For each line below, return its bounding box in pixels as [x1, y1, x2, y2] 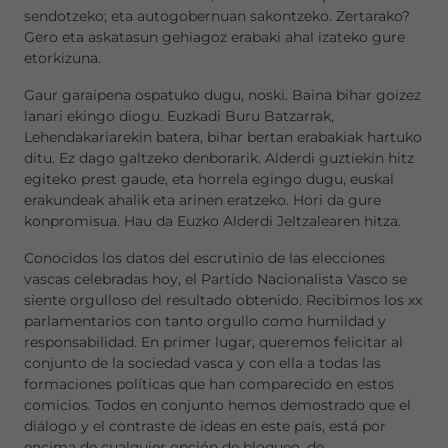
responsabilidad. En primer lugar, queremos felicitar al [24, 333, 403, 351]
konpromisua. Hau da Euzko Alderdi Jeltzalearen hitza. [24, 212, 405, 230]
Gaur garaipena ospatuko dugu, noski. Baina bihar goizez [24, 86, 421, 104]
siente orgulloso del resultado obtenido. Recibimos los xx [24, 291, 422, 309]
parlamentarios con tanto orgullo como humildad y [24, 312, 386, 330]
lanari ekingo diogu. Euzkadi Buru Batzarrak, [24, 107, 334, 125]
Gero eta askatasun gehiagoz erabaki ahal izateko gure [24, 28, 405, 46]
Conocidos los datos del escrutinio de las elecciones [24, 249, 385, 267]
